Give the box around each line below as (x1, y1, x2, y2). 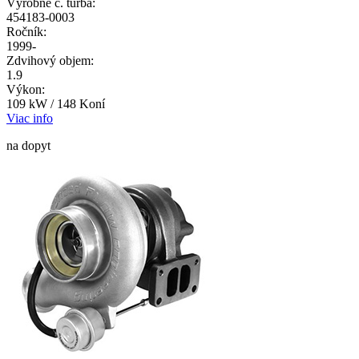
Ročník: (6, 25, 46, 39)
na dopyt (6, 139, 50, 153)
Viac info (6, 111, 53, 126)
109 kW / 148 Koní (6, 97, 105, 111)
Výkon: (6, 83, 45, 97)
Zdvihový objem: (6, 54, 94, 68)
